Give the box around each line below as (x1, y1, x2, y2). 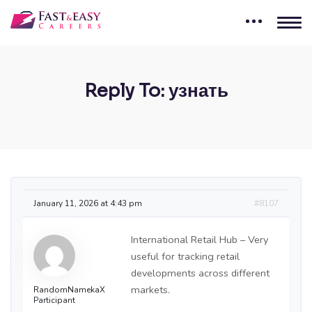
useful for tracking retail (131, 249, 240, 264)
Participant (33, 295, 75, 306)
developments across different (131, 266, 270, 281)
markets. (131, 283, 170, 297)
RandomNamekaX (33, 284, 105, 296)
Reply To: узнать (84, 79, 228, 103)
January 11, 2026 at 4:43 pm (33, 198, 142, 210)
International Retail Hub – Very (131, 233, 268, 247)
